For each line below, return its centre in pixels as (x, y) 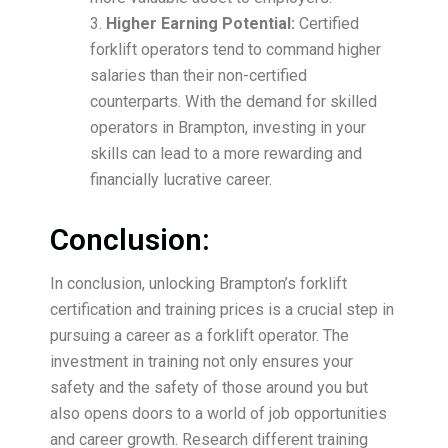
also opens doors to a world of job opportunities (218, 414)
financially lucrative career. (181, 180)
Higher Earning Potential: (202, 24)
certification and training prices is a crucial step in (222, 310)
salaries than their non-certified (198, 76)
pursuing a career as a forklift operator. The (199, 336)
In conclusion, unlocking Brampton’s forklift (198, 284)
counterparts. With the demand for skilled (233, 102)
